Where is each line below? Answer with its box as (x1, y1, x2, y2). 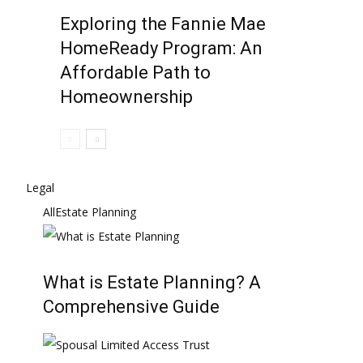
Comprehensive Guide (43, 297, 220, 317)
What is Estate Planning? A (43, 272, 261, 293)
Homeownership (60, 87, 193, 107)
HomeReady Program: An (60, 38, 263, 58)
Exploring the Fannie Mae (60, 14, 266, 34)
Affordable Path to (60, 62, 211, 83)
